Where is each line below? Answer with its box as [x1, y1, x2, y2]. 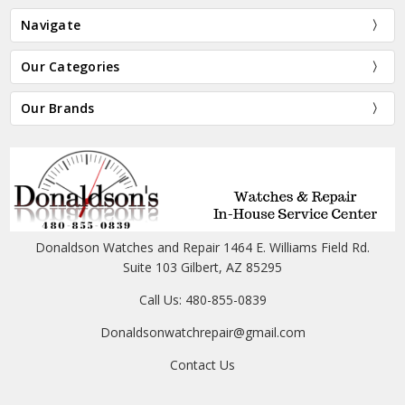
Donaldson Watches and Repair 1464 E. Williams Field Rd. [35, 239, 370, 257]
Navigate [21, 15, 81, 33]
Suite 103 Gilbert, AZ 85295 [123, 259, 282, 277]
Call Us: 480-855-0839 [138, 291, 267, 309]
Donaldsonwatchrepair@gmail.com [99, 324, 306, 342]
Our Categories [21, 57, 120, 75]
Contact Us [170, 356, 235, 374]
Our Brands [21, 99, 95, 117]
